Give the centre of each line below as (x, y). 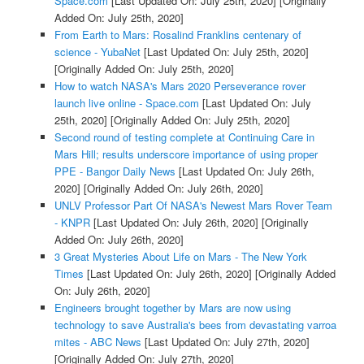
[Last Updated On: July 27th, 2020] (225, 341)
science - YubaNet (97, 51)
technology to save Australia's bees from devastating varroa (195, 324)
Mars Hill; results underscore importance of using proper (186, 154)
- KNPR (72, 222)
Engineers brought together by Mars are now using (172, 307)
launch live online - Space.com (126, 102)
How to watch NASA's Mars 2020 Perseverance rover (180, 85)
